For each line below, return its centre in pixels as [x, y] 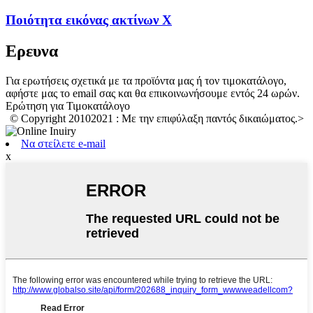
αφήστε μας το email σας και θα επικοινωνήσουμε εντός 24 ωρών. [153, 93]
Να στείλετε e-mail [63, 143]
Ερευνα [32, 51]
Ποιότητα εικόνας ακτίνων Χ [89, 20]
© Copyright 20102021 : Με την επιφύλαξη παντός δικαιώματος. [153, 118]
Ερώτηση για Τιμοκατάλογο [68, 105]
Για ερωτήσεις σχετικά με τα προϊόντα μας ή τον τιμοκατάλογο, [146, 80]
